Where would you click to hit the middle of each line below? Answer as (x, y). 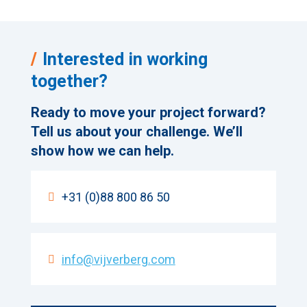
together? (69, 81)
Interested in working (125, 59)
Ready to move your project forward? (148, 112)
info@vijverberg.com (118, 259)
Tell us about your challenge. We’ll (136, 132)
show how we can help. (102, 151)
